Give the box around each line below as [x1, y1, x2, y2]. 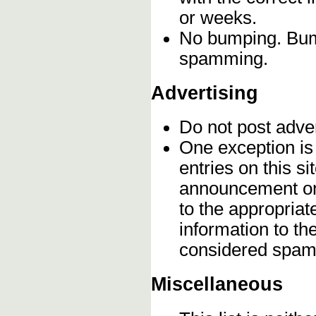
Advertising [151, 82, 258, 104]
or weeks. [179, 7, 257, 28]
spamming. [179, 48, 268, 68]
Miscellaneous [151, 274, 283, 295]
